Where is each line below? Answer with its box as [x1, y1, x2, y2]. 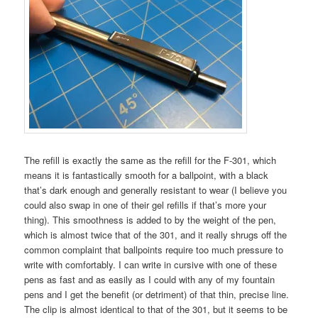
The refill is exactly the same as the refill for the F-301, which [24, 153, 277, 167]
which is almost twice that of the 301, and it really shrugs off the [24, 227, 287, 241]
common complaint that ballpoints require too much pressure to [24, 242, 284, 256]
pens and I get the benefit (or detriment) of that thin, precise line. [24, 287, 292, 301]
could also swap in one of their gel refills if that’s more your [24, 197, 267, 212]
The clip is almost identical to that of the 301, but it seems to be [24, 302, 288, 316]
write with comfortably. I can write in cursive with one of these [24, 257, 278, 271]
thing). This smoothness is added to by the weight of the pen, [24, 212, 277, 226]
